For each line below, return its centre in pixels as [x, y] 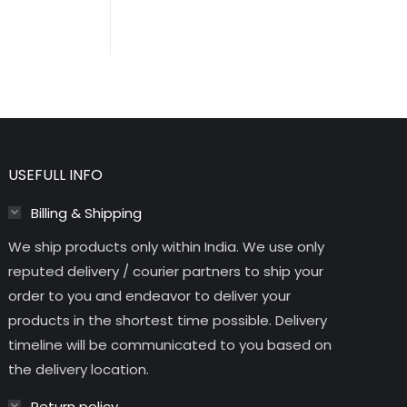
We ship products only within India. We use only [167, 246]
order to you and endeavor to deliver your [150, 295]
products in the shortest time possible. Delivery [168, 320]
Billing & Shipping [87, 213]
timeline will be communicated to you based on [170, 344]
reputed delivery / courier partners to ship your [166, 271]
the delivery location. [79, 369]
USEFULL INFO [56, 174]
